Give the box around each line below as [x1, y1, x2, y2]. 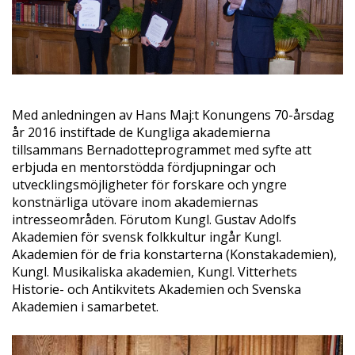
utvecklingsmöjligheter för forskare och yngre [12, 176, 287, 194]
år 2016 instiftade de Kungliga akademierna [12, 124, 270, 142]
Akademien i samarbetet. [12, 298, 158, 316]
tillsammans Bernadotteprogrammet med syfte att [12, 141, 311, 159]
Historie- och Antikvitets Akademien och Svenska [12, 281, 301, 299]
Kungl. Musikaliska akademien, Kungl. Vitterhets [12, 263, 297, 281]
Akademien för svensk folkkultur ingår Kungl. [12, 228, 281, 246]
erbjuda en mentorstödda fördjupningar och [12, 158, 276, 177]
